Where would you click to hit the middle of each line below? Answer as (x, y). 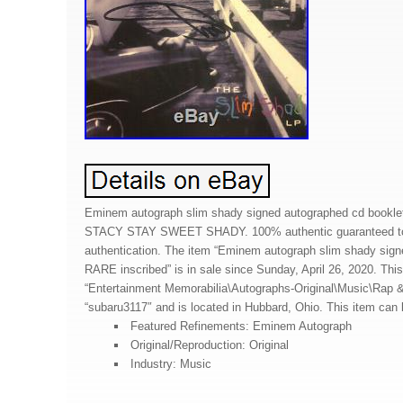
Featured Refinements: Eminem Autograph (241, 326)
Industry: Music (170, 363)
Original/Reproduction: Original (209, 345)
